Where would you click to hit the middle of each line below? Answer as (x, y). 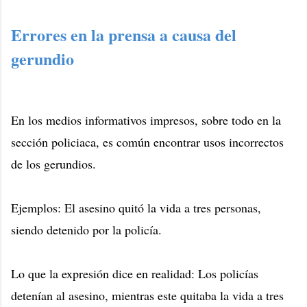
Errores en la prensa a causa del (124, 35)
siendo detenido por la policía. (86, 229)
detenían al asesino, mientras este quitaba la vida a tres (147, 295)
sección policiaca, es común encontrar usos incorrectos (147, 142)
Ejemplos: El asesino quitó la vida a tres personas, (136, 207)
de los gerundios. (53, 163)
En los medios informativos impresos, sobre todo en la (146, 120)
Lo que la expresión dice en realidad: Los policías (135, 273)
